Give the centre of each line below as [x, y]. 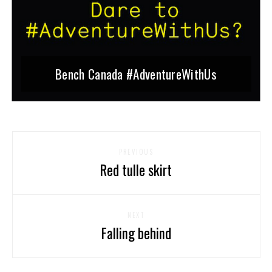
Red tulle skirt [136, 170]
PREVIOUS [136, 152]
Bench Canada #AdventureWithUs [136, 74]
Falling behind [136, 233]
